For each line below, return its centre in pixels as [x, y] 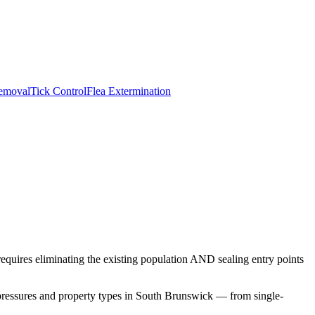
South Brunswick [174, 295]
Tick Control [58, 91]
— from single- [248, 295]
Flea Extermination [129, 91]
